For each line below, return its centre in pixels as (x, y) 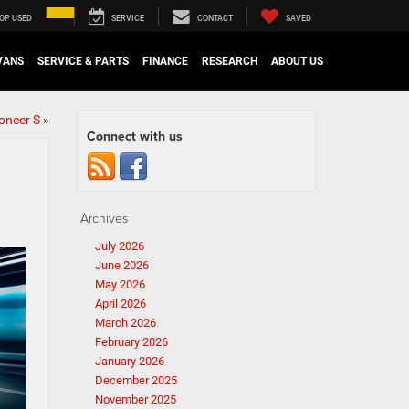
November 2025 (135, 399)
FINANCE (165, 62)
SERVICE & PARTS (83, 62)
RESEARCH (229, 62)
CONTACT (215, 19)
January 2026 (129, 361)
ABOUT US (297, 62)
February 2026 (131, 342)
